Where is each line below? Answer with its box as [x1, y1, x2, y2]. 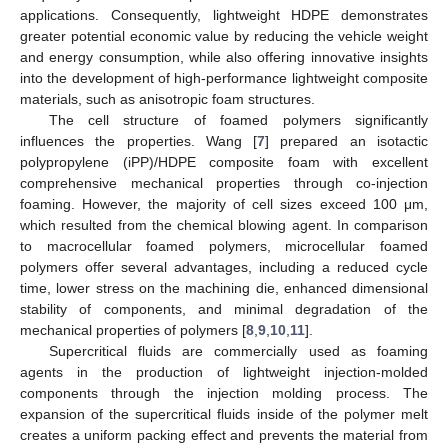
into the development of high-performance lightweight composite [20, 69, 428, 86]
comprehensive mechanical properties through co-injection [20, 174, 428, 191]
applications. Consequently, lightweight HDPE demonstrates [20, 6, 428, 23]
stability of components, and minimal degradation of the [20, 300, 428, 317]
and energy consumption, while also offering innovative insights [20, 48, 428, 65]
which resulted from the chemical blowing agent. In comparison [20, 216, 428, 233]
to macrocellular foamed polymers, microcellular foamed [20, 237, 428, 254]
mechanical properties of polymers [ [20, 321, 246, 338]
